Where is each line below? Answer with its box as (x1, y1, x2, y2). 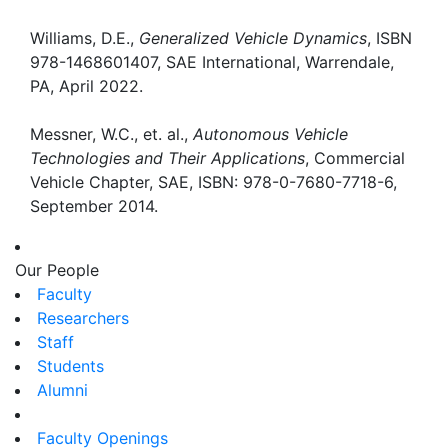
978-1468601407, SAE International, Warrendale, (30, 51, 394, 72)
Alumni (37, 379, 88, 400)
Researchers (37, 307, 129, 328)
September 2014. (30, 195, 158, 216)
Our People (15, 259, 99, 280)
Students (37, 355, 104, 376)
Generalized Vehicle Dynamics (139, 27, 367, 48)
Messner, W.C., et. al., (30, 123, 193, 144)
